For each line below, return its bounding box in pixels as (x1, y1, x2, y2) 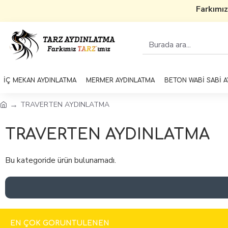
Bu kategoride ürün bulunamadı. (5, 155, 116, 166)
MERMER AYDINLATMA (86, 77, 155, 84)
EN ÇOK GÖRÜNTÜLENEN (10, 219, 109, 227)
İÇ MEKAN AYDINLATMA (4, 77, 76, 84)
